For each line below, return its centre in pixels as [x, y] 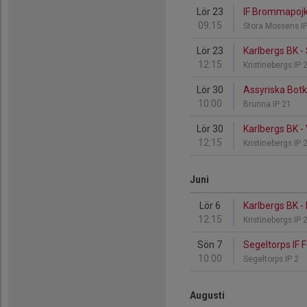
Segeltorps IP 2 [272, 259]
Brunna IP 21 [268, 104]
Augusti [207, 295]
